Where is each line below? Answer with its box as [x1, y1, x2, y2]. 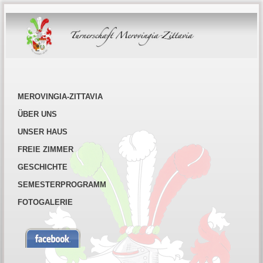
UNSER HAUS [18, 127, 68, 137]
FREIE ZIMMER [18, 145, 74, 154]
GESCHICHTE [18, 163, 68, 172]
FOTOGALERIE [18, 198, 73, 207]
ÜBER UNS [18, 110, 58, 119]
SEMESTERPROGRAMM [18, 180, 107, 190]
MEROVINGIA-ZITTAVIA [18, 92, 103, 102]
